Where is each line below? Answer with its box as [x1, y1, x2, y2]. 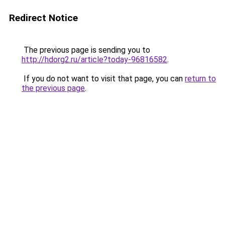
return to [185, 74, 216, 83]
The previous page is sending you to [22, 45, 150, 55]
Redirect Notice [9, 12, 78, 24]
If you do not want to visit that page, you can [22, 74, 185, 83]
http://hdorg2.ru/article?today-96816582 [22, 55, 167, 64]
